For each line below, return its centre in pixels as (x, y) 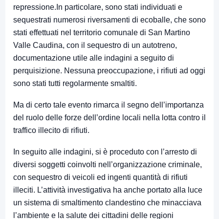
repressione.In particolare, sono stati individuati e (98, 7)
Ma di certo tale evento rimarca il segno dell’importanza (109, 105)
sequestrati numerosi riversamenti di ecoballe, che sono (109, 20)
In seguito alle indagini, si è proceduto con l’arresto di (105, 152)
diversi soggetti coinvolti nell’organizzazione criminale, (108, 165)
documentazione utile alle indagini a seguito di (94, 58)
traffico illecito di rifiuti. (51, 131)
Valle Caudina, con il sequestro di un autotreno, (95, 45)
